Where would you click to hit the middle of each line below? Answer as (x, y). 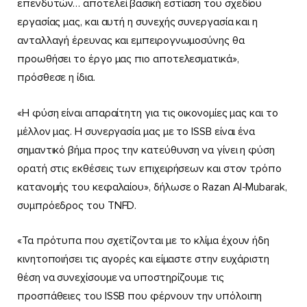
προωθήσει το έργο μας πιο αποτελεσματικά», (128, 59)
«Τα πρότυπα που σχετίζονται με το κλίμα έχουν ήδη (144, 241)
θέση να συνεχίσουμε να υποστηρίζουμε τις (121, 278)
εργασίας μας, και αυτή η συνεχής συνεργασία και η (138, 22)
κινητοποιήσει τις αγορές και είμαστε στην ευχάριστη (143, 259)
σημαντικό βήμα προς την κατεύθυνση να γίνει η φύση (146, 150)
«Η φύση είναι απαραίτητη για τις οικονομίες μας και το (148, 113)
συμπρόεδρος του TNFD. (77, 205)
